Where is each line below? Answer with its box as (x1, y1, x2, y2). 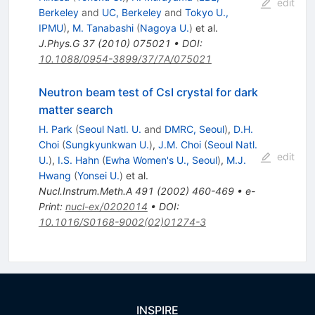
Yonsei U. (77, 169, 120, 182)
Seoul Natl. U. (78, 123, 141, 136)
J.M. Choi (157, 139, 201, 151)
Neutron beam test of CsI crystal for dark (38, 85, 258, 100)
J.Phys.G (38, 37, 79, 50)
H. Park (38, 123, 72, 136)
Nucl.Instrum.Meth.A (38, 185, 132, 198)
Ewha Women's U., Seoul (105, 154, 217, 167)
